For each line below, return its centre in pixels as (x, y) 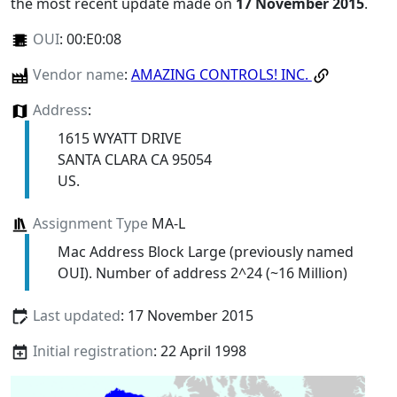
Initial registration (93, 351)
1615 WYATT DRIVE (119, 139)
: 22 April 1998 (199, 351)
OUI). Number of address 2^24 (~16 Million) (202, 273)
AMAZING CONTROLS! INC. (221, 74)
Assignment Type (90, 224)
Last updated (76, 316)
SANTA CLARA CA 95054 (134, 160)
